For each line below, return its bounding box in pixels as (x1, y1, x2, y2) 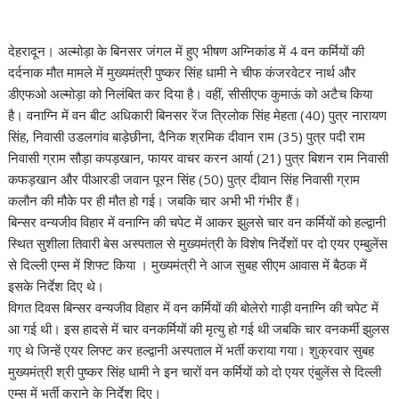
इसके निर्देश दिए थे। (8, 277, 105, 295)
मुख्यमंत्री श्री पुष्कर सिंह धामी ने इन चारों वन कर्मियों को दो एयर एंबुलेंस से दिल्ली (8, 362, 382, 380)
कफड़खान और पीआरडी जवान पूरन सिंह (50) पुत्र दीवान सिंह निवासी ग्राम (8, 170, 361, 188)
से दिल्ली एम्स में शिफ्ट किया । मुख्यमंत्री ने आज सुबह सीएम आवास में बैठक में (8, 256, 368, 273)
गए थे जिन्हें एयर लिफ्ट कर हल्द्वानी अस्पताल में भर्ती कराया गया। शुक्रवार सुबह (8, 341, 375, 359)
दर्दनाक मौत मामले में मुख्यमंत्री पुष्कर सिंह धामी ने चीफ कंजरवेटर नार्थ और (8, 63, 357, 81)
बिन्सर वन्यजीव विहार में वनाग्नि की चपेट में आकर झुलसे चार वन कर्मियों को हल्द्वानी (8, 213, 387, 231)
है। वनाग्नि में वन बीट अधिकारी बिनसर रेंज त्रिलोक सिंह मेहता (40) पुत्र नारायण (8, 106, 387, 124)
